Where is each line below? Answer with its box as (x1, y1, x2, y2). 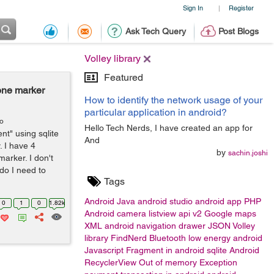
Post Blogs (218, 26, 259, 36)
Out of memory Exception (139, 257, 237, 267)
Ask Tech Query (125, 26, 186, 36)
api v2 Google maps (179, 209, 256, 218)
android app (195, 196, 242, 206)
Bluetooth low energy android (149, 233, 262, 243)
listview (149, 209, 176, 218)
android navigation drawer (105, 221, 206, 231)
